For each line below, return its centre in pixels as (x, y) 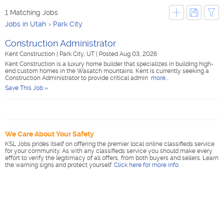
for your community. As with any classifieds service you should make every (109, 151)
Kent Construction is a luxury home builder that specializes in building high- (109, 64)
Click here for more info (146, 165)
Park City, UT (78, 54)
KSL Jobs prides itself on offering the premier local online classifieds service (110, 144)
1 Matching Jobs (31, 12)
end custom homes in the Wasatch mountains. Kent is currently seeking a (107, 71)
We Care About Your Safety (49, 134)
